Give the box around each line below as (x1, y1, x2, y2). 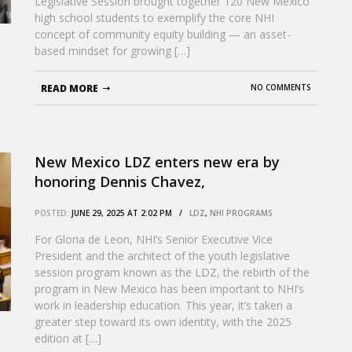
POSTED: (35, 207, 69, 218)
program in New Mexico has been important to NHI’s (35, 281, 304, 296)
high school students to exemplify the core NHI (35, 10, 274, 25)
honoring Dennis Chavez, (35, 172, 205, 191)
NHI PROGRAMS (210, 207, 273, 218)
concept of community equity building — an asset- (35, 27, 291, 42)
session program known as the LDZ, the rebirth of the (35, 265, 310, 280)
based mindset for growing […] (35, 43, 190, 58)
